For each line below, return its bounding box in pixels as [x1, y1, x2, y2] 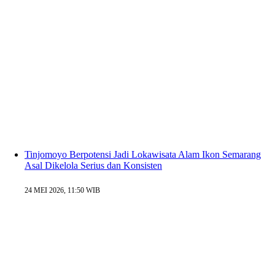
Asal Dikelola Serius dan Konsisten [25, 160, 162, 171]
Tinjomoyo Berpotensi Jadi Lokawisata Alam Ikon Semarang [25, 149, 261, 160]
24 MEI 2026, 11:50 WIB [25, 186, 100, 195]
